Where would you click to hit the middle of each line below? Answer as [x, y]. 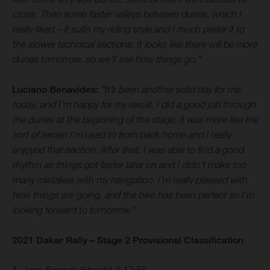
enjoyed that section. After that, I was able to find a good [128, 149]
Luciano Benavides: [55, 89]
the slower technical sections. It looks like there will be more [134, 44]
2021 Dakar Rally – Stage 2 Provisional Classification [128, 240]
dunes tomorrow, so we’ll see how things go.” [106, 59]
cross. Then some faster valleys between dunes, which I [127, 14]
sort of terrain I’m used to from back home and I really [121, 134]
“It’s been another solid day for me [170, 89]
